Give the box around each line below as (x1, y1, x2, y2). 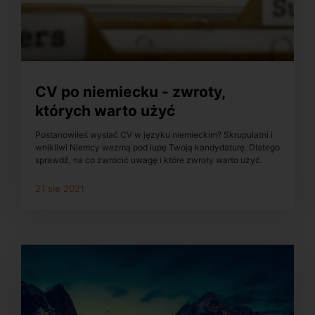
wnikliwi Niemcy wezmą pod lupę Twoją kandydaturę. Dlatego (35, 142, 280, 153)
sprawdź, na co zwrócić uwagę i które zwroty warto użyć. (35, 155, 262, 166)
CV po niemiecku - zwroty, (35, 82, 225, 101)
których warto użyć (35, 101, 175, 120)
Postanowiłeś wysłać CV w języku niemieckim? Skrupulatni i (35, 129, 273, 141)
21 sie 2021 (35, 183, 84, 195)
